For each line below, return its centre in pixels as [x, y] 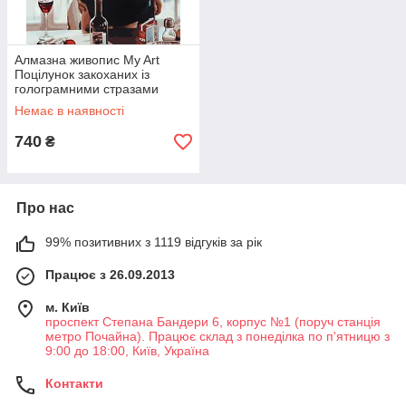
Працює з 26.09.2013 [110, 275]
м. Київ [68, 307]
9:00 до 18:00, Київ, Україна [127, 351]
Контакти [74, 383]
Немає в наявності [69, 111]
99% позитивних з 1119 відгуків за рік [154, 242]
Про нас [45, 208]
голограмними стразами [87, 89]
